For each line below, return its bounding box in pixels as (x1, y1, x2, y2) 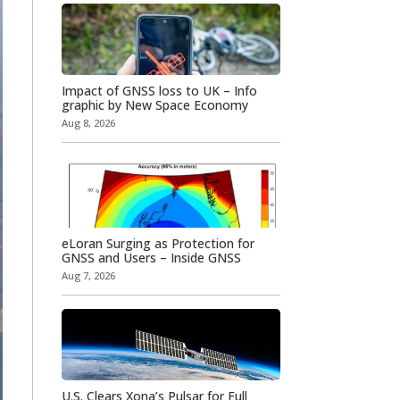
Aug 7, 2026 (61, 268, 115, 282)
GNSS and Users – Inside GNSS (61, 248, 241, 266)
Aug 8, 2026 (61, 115, 115, 129)
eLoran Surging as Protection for (61, 234, 254, 252)
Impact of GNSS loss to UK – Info (61, 81, 257, 99)
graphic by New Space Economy (61, 96, 248, 113)
